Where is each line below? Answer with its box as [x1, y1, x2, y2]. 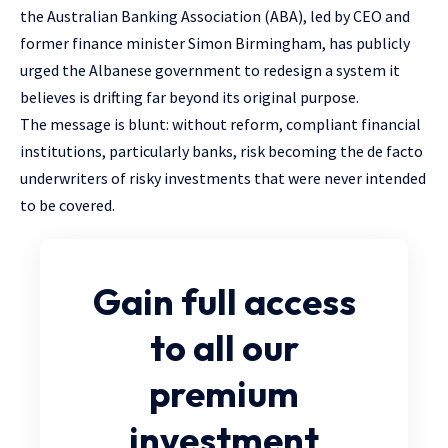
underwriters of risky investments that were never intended [20, 168, 426, 189]
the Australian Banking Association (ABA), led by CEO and [20, 6, 410, 27]
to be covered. [20, 195, 115, 216]
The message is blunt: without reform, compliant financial [20, 114, 421, 135]
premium [149, 371, 299, 417]
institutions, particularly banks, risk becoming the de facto [20, 141, 423, 162]
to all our [149, 325, 299, 371]
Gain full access [92, 279, 356, 325]
